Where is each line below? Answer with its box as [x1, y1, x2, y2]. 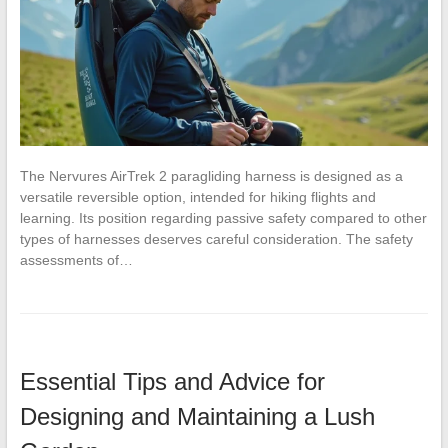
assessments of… [19, 251, 133, 268]
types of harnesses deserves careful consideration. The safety [19, 230, 413, 247]
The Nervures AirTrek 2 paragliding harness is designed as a [19, 167, 403, 184]
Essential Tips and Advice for [19, 367, 325, 395]
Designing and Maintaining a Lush [19, 402, 375, 430]
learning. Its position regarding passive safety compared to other [19, 209, 427, 226]
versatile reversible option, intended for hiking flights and [19, 188, 376, 205]
